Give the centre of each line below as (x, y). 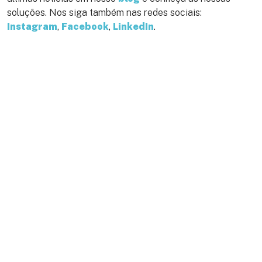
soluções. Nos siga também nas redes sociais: (104, 13)
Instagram (32, 27)
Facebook (85, 27)
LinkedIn (133, 27)
